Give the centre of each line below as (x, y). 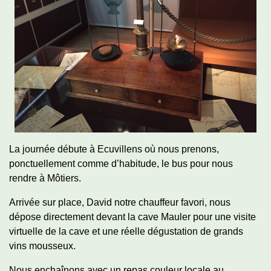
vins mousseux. (42, 246)
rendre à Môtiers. (45, 178)
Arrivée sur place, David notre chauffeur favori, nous (120, 202)
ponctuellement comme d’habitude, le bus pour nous (121, 164)
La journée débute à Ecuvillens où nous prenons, (114, 149)
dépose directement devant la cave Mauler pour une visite (132, 217)
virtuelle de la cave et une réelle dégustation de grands (126, 231)
